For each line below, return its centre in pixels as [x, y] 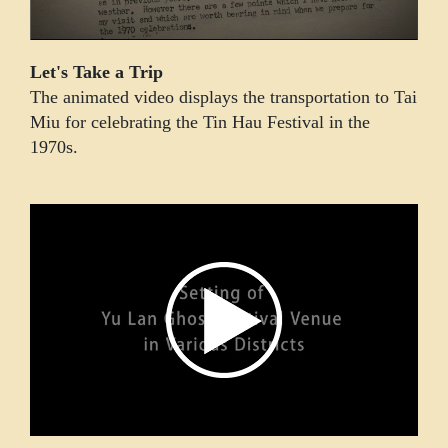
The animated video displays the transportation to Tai [223, 96]
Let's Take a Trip [96, 71]
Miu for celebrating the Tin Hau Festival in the [200, 121]
